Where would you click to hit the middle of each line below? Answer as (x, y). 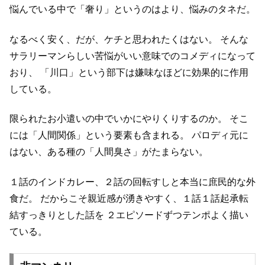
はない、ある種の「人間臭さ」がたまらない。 (109, 152)
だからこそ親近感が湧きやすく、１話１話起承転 (143, 198)
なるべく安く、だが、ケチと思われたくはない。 (114, 39)
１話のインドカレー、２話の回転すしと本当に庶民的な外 (132, 182)
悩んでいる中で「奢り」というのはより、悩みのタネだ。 (132, 9)
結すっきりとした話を (57, 215)
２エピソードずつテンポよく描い (176, 215)
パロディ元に (219, 135)
